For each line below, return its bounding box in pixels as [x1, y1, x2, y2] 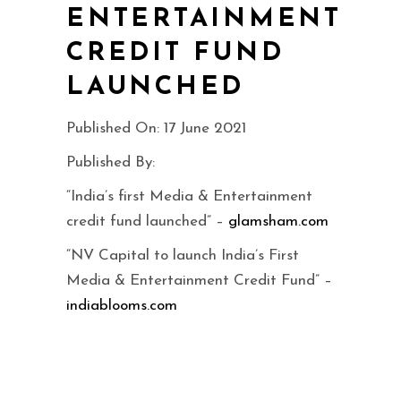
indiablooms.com [66, 297, 177, 313]
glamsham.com [228, 213, 328, 229]
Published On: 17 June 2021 [66, 120, 246, 136]
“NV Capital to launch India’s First [66, 247, 299, 263]
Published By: [66, 154, 155, 170]
